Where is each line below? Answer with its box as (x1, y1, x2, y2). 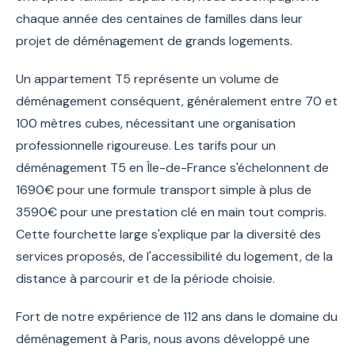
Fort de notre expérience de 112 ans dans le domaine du (16, 307, 338, 325)
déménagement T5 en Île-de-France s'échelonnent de (16, 158, 329, 176)
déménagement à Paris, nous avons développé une (16, 330, 310, 347)
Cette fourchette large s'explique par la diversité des (16, 225, 321, 242)
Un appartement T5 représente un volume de (16, 70, 279, 87)
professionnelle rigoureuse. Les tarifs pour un (16, 136, 276, 154)
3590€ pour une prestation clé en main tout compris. (16, 203, 326, 220)
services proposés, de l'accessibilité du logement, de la (16, 247, 333, 265)
